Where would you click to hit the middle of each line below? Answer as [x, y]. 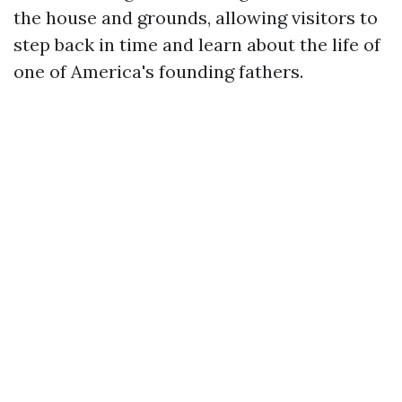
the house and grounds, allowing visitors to [196, 17]
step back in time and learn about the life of [197, 44]
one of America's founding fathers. [158, 71]
